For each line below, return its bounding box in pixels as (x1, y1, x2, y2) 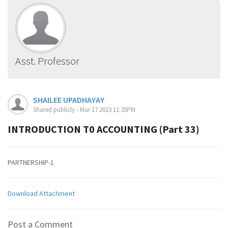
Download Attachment (8, 189, 75, 198)
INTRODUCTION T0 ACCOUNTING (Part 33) (8, 123, 199, 135)
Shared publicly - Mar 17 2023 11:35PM (33, 105, 135, 114)
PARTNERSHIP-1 (8, 158, 54, 167)
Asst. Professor (15, 54, 79, 68)
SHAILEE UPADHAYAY (33, 95, 104, 105)
